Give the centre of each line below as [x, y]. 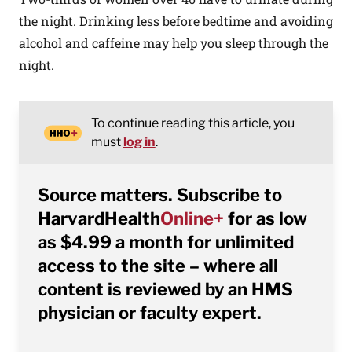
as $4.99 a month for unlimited [166, 242]
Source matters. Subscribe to [160, 195]
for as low [266, 218]
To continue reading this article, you [192, 123]
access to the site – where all [158, 266]
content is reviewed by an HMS [165, 289]
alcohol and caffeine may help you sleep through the [174, 43]
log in [139, 142]
